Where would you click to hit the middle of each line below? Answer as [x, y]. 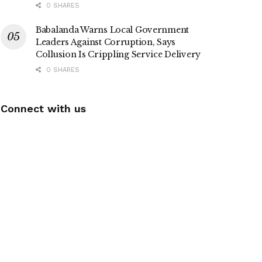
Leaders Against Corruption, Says [106, 42]
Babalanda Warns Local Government [113, 30]
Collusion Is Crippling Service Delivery [118, 55]
